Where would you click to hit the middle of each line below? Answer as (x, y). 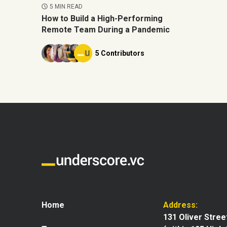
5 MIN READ (66, 6)
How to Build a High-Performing (102, 18)
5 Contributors (120, 53)
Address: (180, 205)
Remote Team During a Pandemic (106, 29)
